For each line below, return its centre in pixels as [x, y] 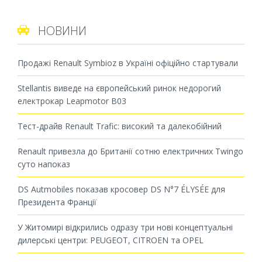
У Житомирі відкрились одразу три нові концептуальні [125, 227]
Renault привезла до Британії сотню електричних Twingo [130, 151]
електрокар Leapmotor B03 [72, 101]
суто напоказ [44, 164]
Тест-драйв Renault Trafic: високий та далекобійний [120, 126]
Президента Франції [57, 202]
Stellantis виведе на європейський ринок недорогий [119, 88]
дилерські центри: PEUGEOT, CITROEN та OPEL [111, 240]
